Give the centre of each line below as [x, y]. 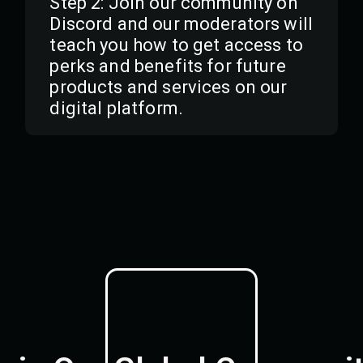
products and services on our [169, 87]
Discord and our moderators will [181, 23]
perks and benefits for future [168, 66]
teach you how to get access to [176, 45]
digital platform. [116, 108]
